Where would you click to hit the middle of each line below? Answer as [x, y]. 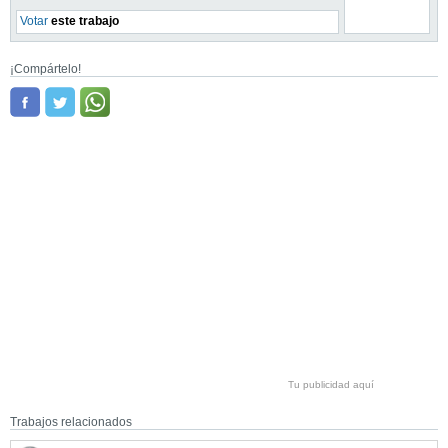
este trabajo [83, 21]
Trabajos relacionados [71, 422]
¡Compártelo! [45, 69]
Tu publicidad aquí [331, 384]
